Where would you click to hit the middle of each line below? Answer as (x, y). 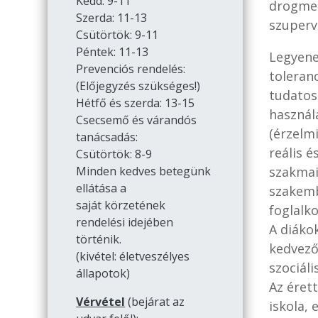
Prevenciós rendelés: (131, 69)
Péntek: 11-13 (113, 52)
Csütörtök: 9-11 (117, 35)
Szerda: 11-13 (112, 18)
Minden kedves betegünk (144, 171)
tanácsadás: (107, 137)
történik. (99, 240)
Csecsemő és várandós (137, 120)
